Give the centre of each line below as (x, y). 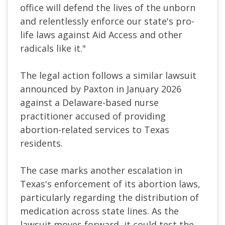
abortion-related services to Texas (95, 129)
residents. (41, 143)
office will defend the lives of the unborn (108, 7)
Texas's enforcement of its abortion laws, (110, 184)
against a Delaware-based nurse (89, 102)
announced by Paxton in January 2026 (101, 89)
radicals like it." (53, 48)
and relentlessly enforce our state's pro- (107, 21)
